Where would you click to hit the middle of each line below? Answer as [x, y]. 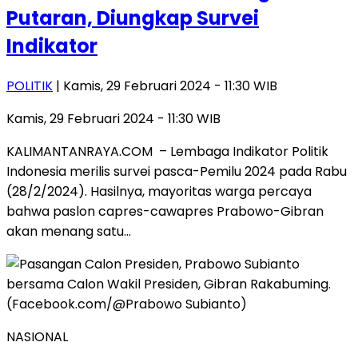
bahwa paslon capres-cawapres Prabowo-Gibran [165, 211]
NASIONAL [37, 336]
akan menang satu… [69, 231]
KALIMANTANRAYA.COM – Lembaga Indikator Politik [167, 151]
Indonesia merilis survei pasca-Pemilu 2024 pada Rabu [177, 171]
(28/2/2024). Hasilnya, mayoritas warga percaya [159, 191]
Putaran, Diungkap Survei [133, 18]
